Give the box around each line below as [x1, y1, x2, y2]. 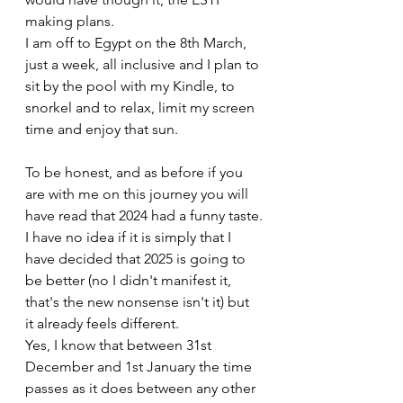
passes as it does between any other [25, 380, 259, 397]
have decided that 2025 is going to [25, 250, 249, 267]
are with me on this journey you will [25, 185, 252, 202]
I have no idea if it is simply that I [25, 228, 235, 246]
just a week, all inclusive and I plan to [25, 56, 263, 73]
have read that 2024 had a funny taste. [25, 207, 263, 224]
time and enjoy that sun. [25, 121, 178, 138]
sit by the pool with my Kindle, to [25, 77, 238, 94]
